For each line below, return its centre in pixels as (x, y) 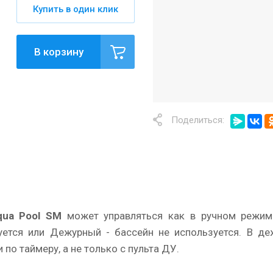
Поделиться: (198, 120)
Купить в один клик (76, 9)
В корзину (58, 52)
